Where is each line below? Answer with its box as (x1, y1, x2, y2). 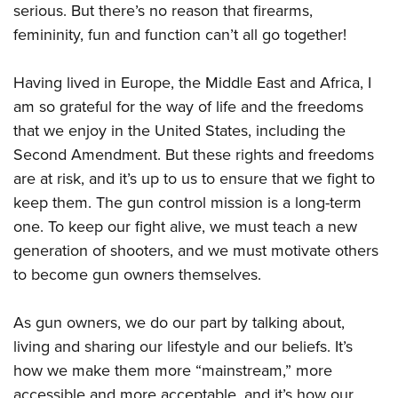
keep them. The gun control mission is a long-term (13, 191, 362, 214)
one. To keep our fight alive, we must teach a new (13, 215, 357, 238)
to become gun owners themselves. (13, 263, 261, 286)
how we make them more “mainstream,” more (13, 359, 332, 382)
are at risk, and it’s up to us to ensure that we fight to (13, 167, 375, 190)
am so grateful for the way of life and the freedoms (13, 95, 363, 118)
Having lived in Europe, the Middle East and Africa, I (13, 71, 371, 94)
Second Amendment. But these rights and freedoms (13, 143, 374, 166)
